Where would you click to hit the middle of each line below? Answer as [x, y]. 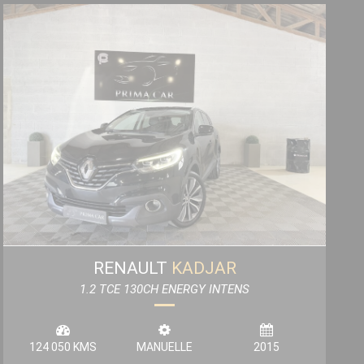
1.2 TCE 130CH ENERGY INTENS [165, 289]
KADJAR [204, 268]
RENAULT [132, 268]
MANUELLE [164, 347]
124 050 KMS [63, 347]
